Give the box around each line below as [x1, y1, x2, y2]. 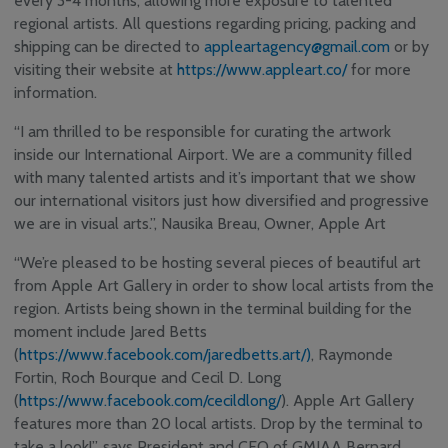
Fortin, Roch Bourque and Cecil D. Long [14, 368, 281, 388]
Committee [284, 96, 351, 113]
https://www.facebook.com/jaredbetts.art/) [19, 345, 311, 365]
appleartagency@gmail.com [204, 37, 390, 57]
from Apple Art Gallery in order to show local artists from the [14, 276, 434, 296]
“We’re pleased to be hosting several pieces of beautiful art [14, 253, 421, 273]
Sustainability [284, 14, 364, 31]
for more [347, 60, 411, 80]
